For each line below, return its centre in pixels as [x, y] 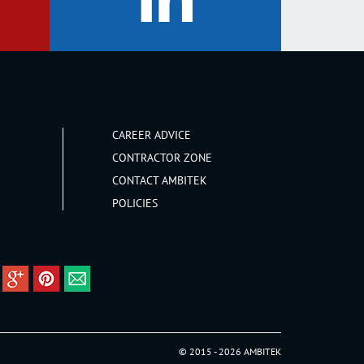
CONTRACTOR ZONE [162, 158]
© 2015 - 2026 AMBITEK [230, 351]
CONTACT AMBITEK [159, 180]
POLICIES [134, 203]
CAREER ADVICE [151, 135]
